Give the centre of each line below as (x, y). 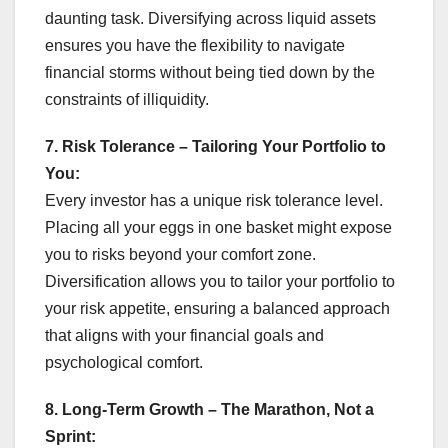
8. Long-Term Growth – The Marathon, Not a (209, 410)
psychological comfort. (124, 363)
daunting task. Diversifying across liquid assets (210, 19)
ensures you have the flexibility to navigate (195, 46)
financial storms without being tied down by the (210, 73)
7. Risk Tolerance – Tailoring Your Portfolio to (215, 147)
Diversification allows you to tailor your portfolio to (220, 282)
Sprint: (70, 437)
